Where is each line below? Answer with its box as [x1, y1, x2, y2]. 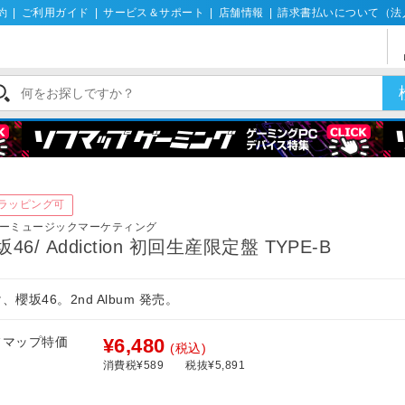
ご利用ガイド [21, 6, 89, 20]
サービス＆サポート [103, 6, 205, 20]
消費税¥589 [103, 359, 165, 372]
